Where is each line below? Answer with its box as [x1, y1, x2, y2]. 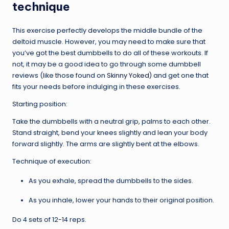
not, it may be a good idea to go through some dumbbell [12, 59, 201, 68]
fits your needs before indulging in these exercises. [12, 82, 180, 91]
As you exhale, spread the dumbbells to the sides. [29, 176, 193, 185]
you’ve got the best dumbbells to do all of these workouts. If [12, 48, 208, 57]
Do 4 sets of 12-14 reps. [12, 215, 86, 224]
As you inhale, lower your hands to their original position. [29, 195, 214, 204]
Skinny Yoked [107, 71, 149, 80]
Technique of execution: [12, 156, 91, 166]
